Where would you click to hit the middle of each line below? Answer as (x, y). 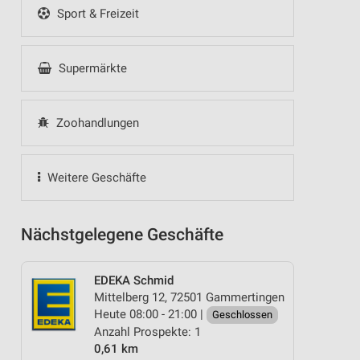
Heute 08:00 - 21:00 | (150, 314)
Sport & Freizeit (96, 14)
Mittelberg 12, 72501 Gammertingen (189, 297)
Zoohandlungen (96, 123)
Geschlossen (242, 315)
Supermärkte (91, 68)
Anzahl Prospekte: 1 (147, 332)
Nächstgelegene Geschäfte (122, 235)
